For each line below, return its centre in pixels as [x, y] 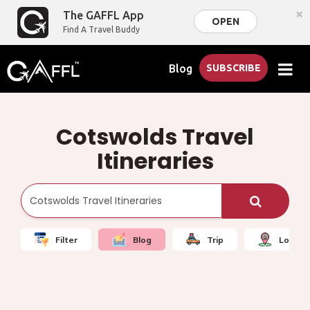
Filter [66, 239]
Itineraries [155, 161]
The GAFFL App [104, 15]
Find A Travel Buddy [102, 29]
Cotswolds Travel [155, 137]
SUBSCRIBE [234, 68]
